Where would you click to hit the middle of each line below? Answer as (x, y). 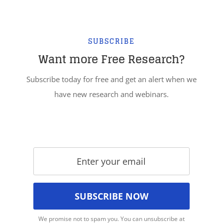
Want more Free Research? (111, 59)
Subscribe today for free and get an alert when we (111, 79)
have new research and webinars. (111, 94)
